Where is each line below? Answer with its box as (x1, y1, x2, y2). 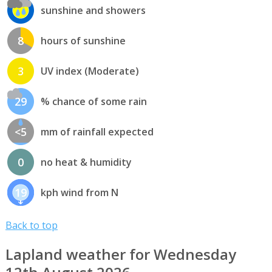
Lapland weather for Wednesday (5, 243, 236, 264)
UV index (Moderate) (40, 64, 139, 78)
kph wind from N (40, 186, 118, 200)
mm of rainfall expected (40, 125, 154, 139)
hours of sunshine (40, 34, 126, 48)
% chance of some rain (40, 95, 147, 109)
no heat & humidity (40, 155, 132, 169)
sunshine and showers (40, 4, 146, 18)
